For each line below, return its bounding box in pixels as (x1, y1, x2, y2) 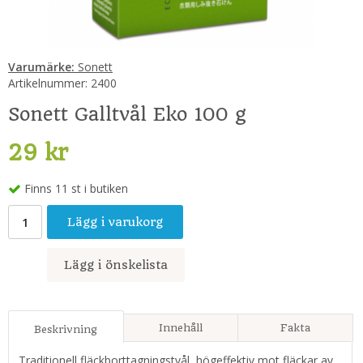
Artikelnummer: (8, 75, 88, 91)
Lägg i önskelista (64, 258, 168, 273)
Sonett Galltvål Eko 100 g (8, 102, 246, 126)
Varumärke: (8, 58, 75, 75)
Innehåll (158, 322, 203, 335)
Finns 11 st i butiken (24, 181, 128, 197)
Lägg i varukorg (67, 215, 163, 230)
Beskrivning (34, 323, 98, 336)
